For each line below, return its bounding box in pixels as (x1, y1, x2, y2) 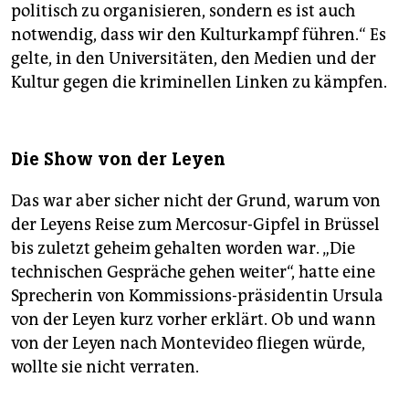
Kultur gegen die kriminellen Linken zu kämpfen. (11, 71, 387, 92)
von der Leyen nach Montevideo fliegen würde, (11, 332, 365, 353)
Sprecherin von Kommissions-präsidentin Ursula (11, 285, 383, 306)
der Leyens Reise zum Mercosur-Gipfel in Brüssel (11, 214, 380, 235)
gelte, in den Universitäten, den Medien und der (11, 47, 376, 68)
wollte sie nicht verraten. (11, 356, 199, 377)
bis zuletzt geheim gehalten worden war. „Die (11, 237, 355, 258)
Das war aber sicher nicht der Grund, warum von (11, 190, 381, 211)
